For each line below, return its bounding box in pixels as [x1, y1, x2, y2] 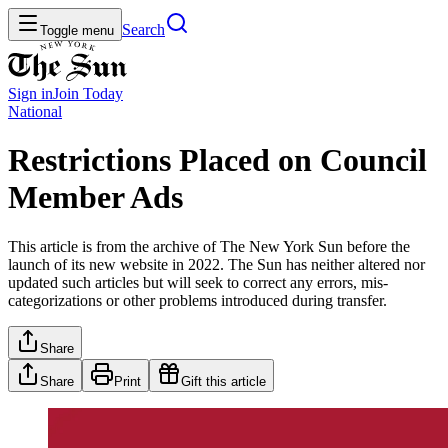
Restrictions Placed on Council [8, 142, 427, 179]
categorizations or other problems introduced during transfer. [8, 291, 387, 309]
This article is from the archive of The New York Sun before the [8, 237, 410, 255]
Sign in [8, 85, 53, 102]
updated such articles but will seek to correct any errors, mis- [8, 273, 388, 291]
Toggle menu [40, 23, 114, 38]
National [8, 103, 62, 120]
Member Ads [8, 179, 183, 216]
